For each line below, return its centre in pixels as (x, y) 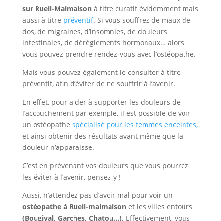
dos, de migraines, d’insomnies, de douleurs (94, 31)
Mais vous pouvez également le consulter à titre (101, 72)
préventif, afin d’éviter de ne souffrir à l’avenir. (98, 84)
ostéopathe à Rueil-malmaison (75, 206)
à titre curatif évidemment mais (146, 9)
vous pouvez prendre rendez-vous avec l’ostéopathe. (109, 54)
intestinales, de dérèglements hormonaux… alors (103, 43)
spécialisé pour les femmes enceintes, (135, 125)
